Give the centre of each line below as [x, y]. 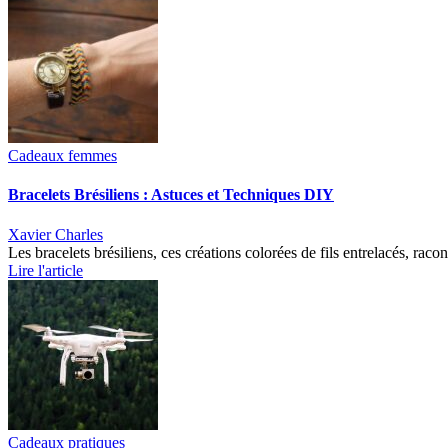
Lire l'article [45, 270]
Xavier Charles [55, 234]
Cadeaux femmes [62, 155]
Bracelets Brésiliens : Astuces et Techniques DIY [171, 195]
